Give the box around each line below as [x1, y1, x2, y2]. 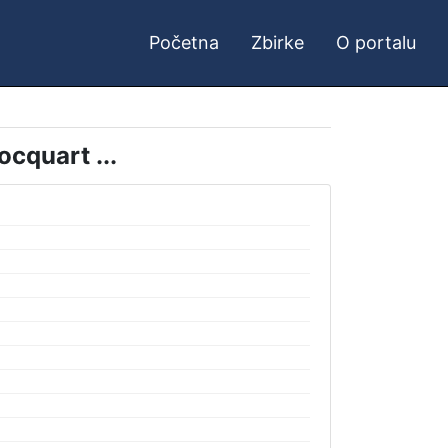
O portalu [336, 32, 416, 53]
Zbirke [251, 32, 304, 53]
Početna [149, 32, 219, 53]
